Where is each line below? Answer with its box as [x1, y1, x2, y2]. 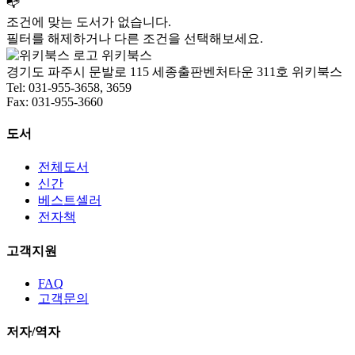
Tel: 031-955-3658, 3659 [6, 80, 132, 94]
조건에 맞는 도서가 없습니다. [6, 14, 171, 29]
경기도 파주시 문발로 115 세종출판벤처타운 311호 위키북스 [6, 64, 342, 78]
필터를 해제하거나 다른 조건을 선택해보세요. [6, 31, 263, 45]
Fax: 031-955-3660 [6, 94, 103, 109]
